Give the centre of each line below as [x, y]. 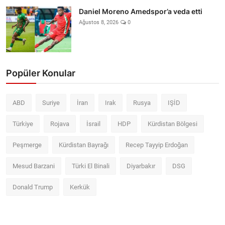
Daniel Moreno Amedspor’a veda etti [141, 11]
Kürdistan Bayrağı [84, 145]
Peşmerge [27, 145]
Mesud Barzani [34, 166]
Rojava [60, 124]
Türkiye [23, 124]
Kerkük [80, 187]
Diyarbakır [141, 166]
